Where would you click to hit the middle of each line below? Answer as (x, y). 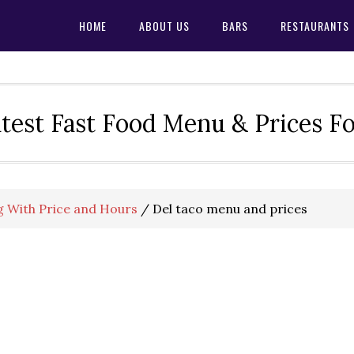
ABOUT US (164, 26)
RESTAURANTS (315, 26)
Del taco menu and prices (228, 209)
